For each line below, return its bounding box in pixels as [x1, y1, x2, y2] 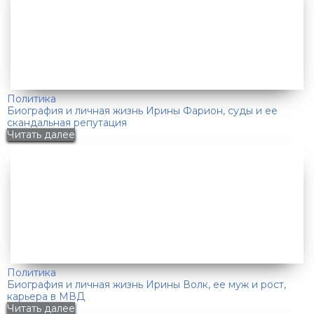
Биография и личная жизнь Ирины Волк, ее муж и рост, [7, 278, 286, 292]
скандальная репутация [7, 116, 127, 130]
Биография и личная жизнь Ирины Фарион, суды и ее [7, 104, 278, 118]
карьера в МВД [7, 290, 85, 303]
